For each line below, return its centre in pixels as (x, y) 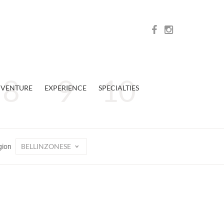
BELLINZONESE (46, 146)
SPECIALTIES (118, 88)
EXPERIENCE (65, 88)
